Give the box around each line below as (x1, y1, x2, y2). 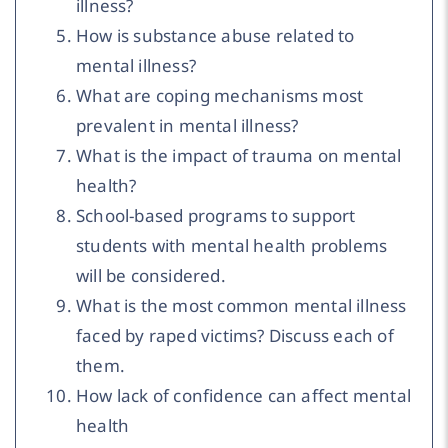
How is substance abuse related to (76, 23, 355, 47)
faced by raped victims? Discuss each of (76, 323, 394, 347)
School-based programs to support (76, 203, 356, 227)
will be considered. (76, 263, 226, 287)
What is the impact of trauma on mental (76, 143, 402, 167)
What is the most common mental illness (76, 293, 407, 317)
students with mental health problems (76, 233, 388, 257)
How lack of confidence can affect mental (76, 383, 412, 407)
